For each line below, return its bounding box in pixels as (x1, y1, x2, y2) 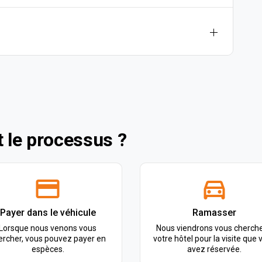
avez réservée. (187, 244, 242, 254)
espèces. (31, 244, 64, 254)
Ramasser (192, 207, 236, 218)
